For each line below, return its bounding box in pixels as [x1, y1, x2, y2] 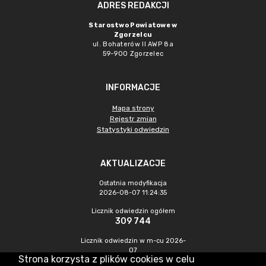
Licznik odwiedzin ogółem [91, 207, 175, 215]
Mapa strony [112, 104, 154, 112]
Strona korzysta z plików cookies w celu [18, 254, 195, 265]
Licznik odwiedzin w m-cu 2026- [80, 237, 186, 245]
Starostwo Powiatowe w [88, 21, 178, 29]
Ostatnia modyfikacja [99, 179, 167, 187]
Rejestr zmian [109, 115, 157, 123]
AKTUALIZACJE [100, 159, 166, 169]
